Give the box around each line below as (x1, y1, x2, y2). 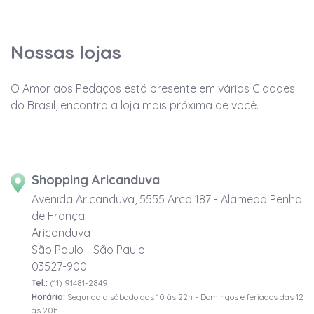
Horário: (32, 292, 65, 303)
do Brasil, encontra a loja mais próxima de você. (11, 98, 259, 113)
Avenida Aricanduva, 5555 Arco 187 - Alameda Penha (32, 192, 302, 207)
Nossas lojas (11, 41, 121, 64)
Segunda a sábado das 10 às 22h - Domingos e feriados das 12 (65, 292, 303, 303)
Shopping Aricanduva (32, 172, 160, 189)
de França (32, 209, 85, 224)
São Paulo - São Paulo (32, 243, 145, 257)
